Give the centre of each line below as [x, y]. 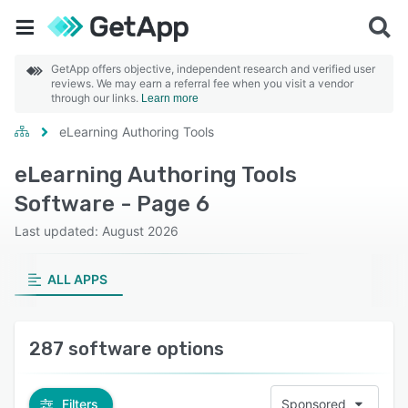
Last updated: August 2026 [97, 231]
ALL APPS [77, 279]
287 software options [127, 349]
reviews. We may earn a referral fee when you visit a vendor [202, 83]
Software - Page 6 [112, 204]
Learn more [170, 98]
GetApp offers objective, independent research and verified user [213, 69]
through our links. [96, 98]
